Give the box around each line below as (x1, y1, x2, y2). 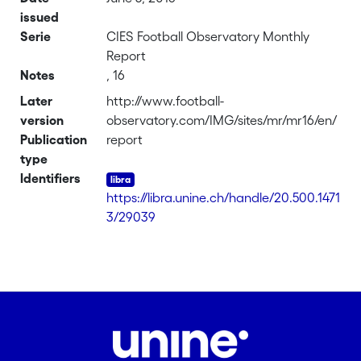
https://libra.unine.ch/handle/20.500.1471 (106, 190, 341, 205)
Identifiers (20, 171, 81, 185)
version (20, 113, 64, 127)
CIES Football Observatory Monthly (106, 29, 310, 44)
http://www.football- (106, 93, 225, 108)
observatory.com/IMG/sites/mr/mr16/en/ (106, 113, 338, 127)
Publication (20, 132, 88, 147)
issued (20, 10, 60, 24)
